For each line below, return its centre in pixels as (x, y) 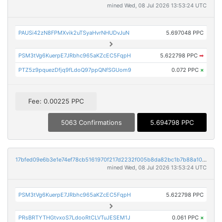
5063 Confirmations (91, 122)
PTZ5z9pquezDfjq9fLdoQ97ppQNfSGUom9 (75, 70)
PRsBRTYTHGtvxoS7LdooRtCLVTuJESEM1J (75, 217)
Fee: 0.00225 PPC (56, 101)
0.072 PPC (186, 70)
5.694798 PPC (172, 122)
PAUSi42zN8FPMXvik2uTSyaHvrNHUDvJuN (74, 33)
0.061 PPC (186, 217)
